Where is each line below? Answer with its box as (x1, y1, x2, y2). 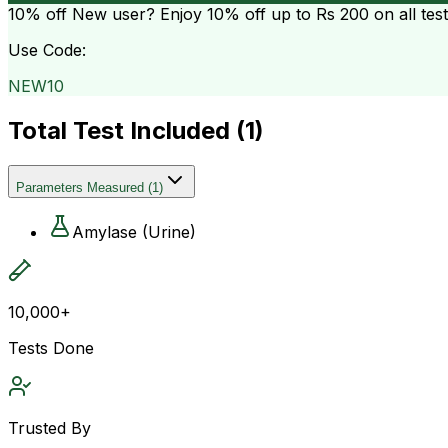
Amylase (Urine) (72, 221, 196, 242)
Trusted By (8, 417, 91, 438)
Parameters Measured (16, 179, 144, 195)
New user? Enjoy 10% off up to (67, 3, 316, 24)
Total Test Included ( (8, 115, 245, 145)
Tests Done (8, 337, 94, 358)
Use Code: (8, 39, 86, 60)
